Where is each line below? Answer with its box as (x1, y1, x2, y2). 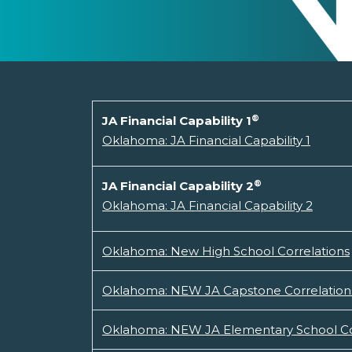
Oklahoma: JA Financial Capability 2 (102, 198, 313, 214)
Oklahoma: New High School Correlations (102, 244, 350, 259)
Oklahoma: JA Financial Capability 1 (102, 133, 310, 148)
